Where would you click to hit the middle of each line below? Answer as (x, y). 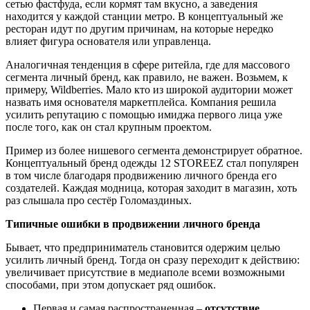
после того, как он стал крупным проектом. (109, 127)
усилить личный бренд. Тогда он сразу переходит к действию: (153, 260)
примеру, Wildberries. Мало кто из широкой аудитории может (149, 90)
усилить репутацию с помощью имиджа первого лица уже (144, 115)
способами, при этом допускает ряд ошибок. (111, 285)
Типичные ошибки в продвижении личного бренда (133, 224)
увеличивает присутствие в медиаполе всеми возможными (145, 272)
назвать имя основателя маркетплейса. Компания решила (141, 102)
